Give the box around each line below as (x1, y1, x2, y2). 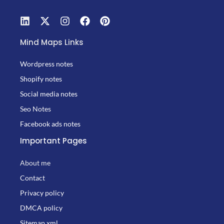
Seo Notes (20, 104, 51, 113)
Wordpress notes (20, 59, 73, 68)
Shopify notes (20, 74, 62, 83)
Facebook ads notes (20, 119, 80, 128)
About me (20, 158, 50, 167)
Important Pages (20, 135, 87, 146)
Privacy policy (20, 188, 64, 197)
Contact (20, 173, 45, 182)
